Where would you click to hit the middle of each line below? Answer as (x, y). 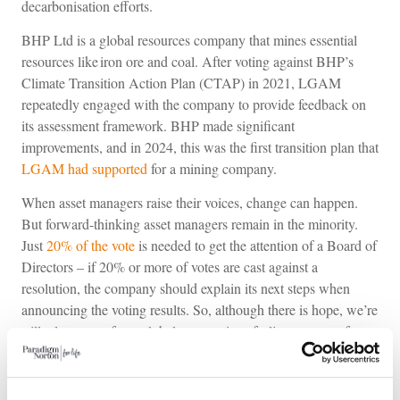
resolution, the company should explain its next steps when (186, 288)
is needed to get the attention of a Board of (256, 246)
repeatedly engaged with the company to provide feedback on (194, 104)
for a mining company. (212, 168)
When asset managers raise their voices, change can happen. (190, 203)
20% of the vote (91, 246)
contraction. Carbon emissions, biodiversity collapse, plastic (188, 374)
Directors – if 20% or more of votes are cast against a (170, 267)
